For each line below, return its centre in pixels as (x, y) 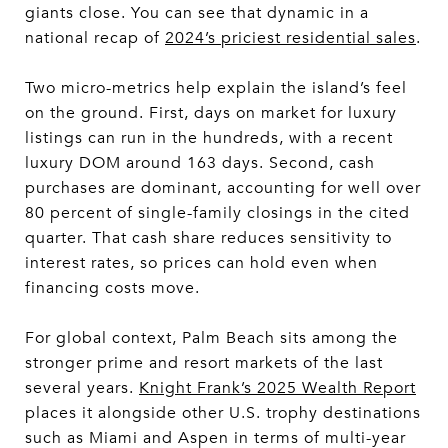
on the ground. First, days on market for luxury (211, 112)
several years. (82, 387)
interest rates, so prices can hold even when (201, 262)
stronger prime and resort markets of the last (204, 362)
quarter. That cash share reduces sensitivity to (208, 237)
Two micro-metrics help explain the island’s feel (216, 87)
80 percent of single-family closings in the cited (217, 212)
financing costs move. (112, 287)
